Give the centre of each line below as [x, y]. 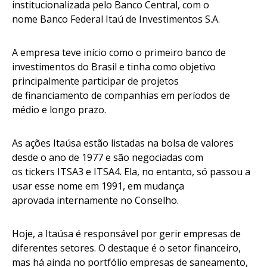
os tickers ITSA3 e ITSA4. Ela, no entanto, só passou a [131, 171]
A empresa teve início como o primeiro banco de [119, 52]
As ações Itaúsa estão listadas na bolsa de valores [123, 143]
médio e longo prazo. [61, 109]
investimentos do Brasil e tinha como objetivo [114, 66]
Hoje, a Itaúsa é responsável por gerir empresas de [126, 233]
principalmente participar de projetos [95, 81]
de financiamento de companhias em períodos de [121, 95]
